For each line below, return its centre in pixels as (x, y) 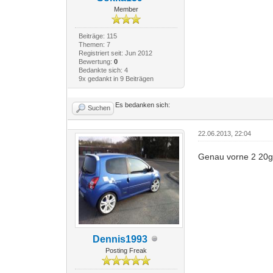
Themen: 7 (94, 44)
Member (126, 9)
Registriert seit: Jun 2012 (115, 53)
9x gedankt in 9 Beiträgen (116, 78)
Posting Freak (126, 250)
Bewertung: (96, 61)
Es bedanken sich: (143, 105)
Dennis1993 (120, 239)
